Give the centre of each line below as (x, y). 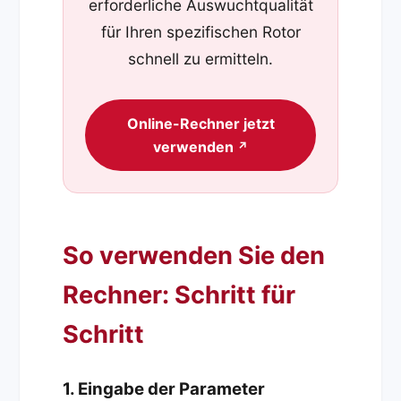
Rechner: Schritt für (179, 294)
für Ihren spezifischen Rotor (200, 32)
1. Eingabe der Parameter (164, 388)
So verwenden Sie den (194, 255)
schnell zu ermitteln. (200, 59)
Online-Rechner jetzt (200, 123)
